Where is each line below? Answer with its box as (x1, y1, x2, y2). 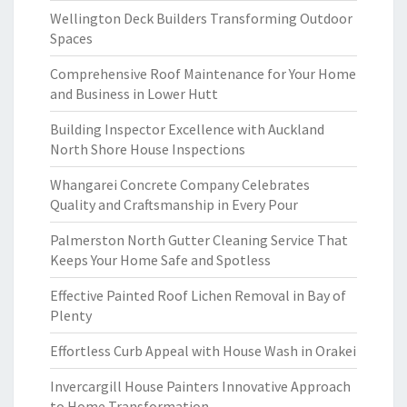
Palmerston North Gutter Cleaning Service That (50, 231, 348, 249)
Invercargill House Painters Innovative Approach (50, 377, 351, 395)
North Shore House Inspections (50, 140, 245, 158)
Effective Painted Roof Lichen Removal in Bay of (50, 286, 346, 304)
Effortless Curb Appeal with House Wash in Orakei (50, 342, 356, 360)
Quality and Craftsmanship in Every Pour (50, 195, 298, 213)
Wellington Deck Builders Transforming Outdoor (50, 9, 352, 27)
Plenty (50, 306, 92, 324)
